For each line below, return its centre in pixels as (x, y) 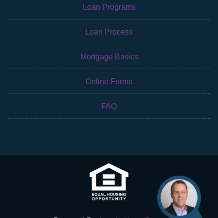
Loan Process (109, 32)
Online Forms (109, 81)
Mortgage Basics (109, 56)
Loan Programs (109, 7)
